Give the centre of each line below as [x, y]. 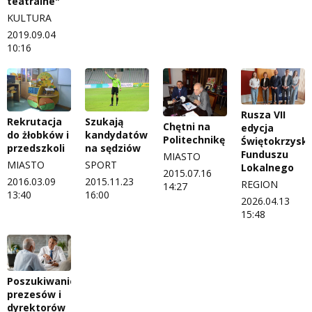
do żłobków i [38, 134]
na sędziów [113, 148]
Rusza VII [263, 115]
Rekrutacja [34, 121]
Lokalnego [267, 168]
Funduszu [265, 155]
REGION [259, 185]
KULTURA [29, 18]
